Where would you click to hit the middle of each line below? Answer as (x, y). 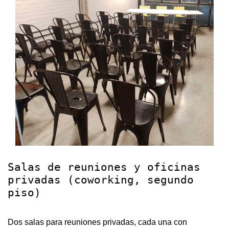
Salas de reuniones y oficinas (104, 167)
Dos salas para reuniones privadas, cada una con (97, 222)
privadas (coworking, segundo (101, 180)
